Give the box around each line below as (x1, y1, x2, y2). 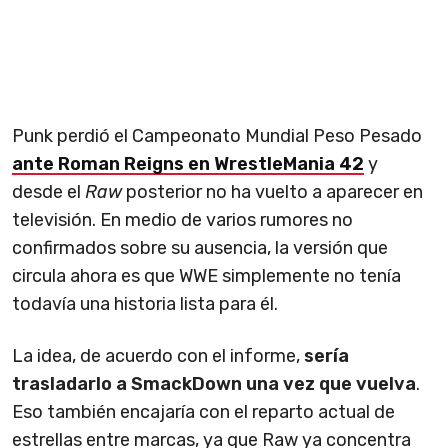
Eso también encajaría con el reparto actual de (12, 401, 395, 424)
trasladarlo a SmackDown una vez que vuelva (12, 373, 416, 396)
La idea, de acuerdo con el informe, (12, 345, 304, 368)
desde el (12, 181, 85, 204)
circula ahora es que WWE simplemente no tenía (12, 265, 401, 288)
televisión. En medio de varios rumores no (12, 209, 353, 232)
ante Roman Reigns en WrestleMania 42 (12, 153, 364, 176)
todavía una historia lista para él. (12, 293, 278, 316)
